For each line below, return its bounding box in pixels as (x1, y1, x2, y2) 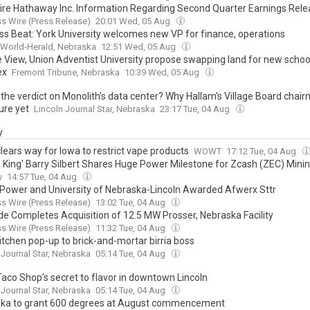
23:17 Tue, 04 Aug (160, 104, 232, 114)
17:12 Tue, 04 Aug (226, 146, 298, 156)
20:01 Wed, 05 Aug (95, 16, 172, 26)
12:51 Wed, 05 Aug (101, 42, 178, 52)
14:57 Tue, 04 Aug (7, 172, 79, 182)
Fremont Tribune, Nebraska (12, 67, 120, 77)
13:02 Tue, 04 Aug (95, 197, 167, 208)
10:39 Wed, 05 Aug (125, 67, 201, 77)
